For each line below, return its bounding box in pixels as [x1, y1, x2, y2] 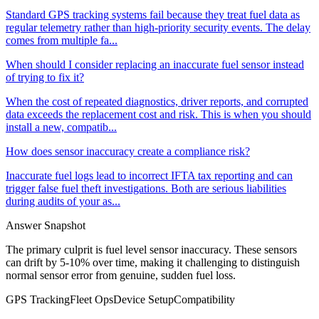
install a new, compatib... [6, 121, 117, 134]
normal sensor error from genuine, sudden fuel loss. [6, 269, 236, 282]
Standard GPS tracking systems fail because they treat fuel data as [6, 9, 300, 21]
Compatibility [174, 293, 235, 306]
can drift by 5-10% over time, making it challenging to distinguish [6, 256, 300, 269]
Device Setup [113, 293, 174, 306]
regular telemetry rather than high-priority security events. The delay [6, 21, 310, 34]
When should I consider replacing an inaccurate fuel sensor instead [6, 58, 304, 71]
